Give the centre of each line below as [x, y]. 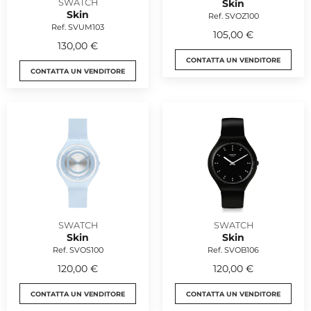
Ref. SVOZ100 [233, 16]
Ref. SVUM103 [78, 27]
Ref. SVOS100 [78, 250]
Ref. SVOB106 [233, 250]
